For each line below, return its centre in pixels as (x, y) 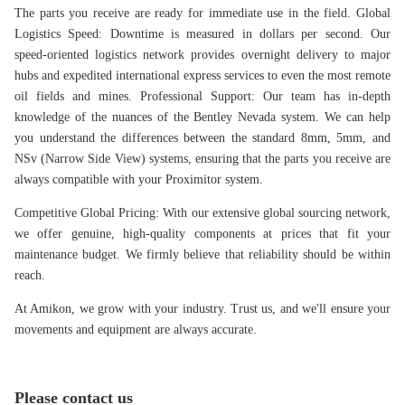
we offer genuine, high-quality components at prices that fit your (202, 234)
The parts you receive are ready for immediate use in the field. (185, 14)
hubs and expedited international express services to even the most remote (202, 76)
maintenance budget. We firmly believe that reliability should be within (202, 255)
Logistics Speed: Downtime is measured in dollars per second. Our (202, 34)
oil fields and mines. (77, 97)
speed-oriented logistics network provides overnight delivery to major (202, 55)
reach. (30, 276)
